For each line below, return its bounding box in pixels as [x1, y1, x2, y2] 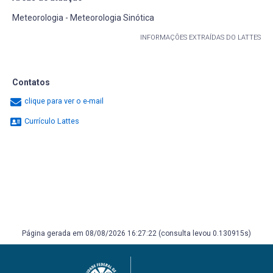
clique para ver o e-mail [24, 96, 104, 106]
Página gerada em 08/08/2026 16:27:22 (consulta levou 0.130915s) [22, 229, 251, 238]
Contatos [12, 77, 50, 87]
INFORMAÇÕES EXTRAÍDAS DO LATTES [140, 34, 261, 41]
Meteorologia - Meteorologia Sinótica [12, 13, 154, 23]
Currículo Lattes [23, 116, 79, 126]
